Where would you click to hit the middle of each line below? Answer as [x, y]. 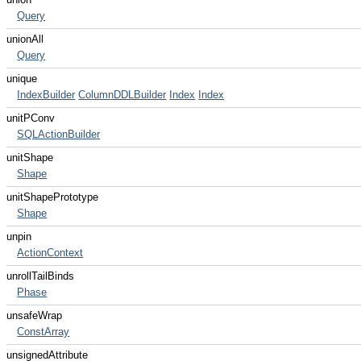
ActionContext [50, 253]
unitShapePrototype [52, 197]
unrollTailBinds [40, 276]
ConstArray [44, 332]
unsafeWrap [34, 315]
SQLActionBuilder [59, 134]
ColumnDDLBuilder [122, 95]
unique [22, 79]
